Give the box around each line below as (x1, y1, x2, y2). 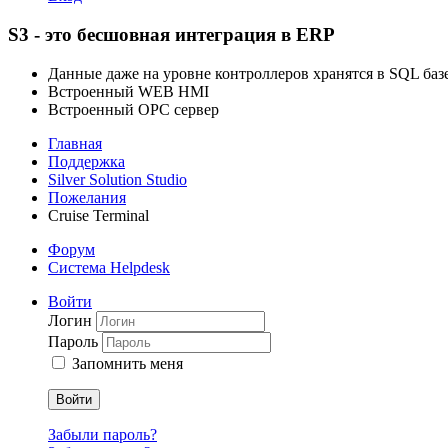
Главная (48, 134, 102, 152)
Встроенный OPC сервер (48, 100, 219, 118)
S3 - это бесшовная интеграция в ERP (8, 24, 335, 46)
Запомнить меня (72, 354, 183, 372)
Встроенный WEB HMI (48, 82, 209, 100)
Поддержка (48, 152, 125, 170)
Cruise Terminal (48, 206, 149, 224)
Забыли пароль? (48, 425, 157, 443)
